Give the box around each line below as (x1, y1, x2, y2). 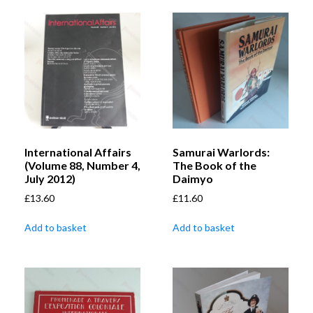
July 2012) (24, 172, 75, 186)
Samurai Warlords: (173, 145, 270, 159)
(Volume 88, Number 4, (24, 159, 140, 173)
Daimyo (173, 172, 213, 186)
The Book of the (173, 159, 256, 173)
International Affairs (24, 145, 131, 159)
